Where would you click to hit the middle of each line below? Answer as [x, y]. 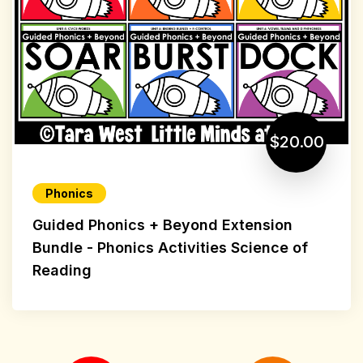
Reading [62, 270]
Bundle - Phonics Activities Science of [170, 247]
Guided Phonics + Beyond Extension [162, 224]
